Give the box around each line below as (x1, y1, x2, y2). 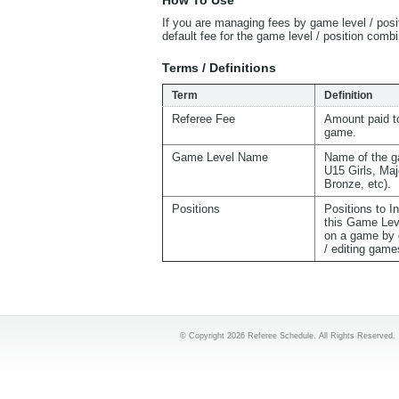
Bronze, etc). (324, 177, 391, 191)
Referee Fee (172, 112, 235, 126)
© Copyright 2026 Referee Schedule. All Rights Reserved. (180, 331, 395, 340)
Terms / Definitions (162, 61, 276, 75)
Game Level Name (172, 151, 268, 164)
